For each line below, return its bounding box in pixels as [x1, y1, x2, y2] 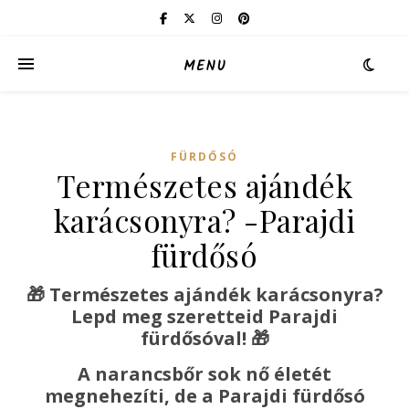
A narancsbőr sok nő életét [78, 362, 331, 386]
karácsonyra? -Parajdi [53, 200, 356, 240]
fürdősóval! [140, 326, 251, 351]
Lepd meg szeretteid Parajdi [71, 304, 338, 329]
